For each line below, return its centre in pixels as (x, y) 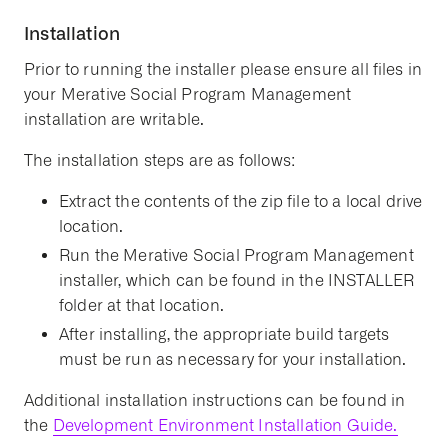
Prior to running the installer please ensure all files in (223, 69)
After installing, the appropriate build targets (224, 334)
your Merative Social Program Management (188, 94)
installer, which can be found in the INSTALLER (237, 280)
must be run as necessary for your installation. (233, 359)
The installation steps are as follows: (160, 160)
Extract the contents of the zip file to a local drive (241, 201)
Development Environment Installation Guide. (225, 425)
